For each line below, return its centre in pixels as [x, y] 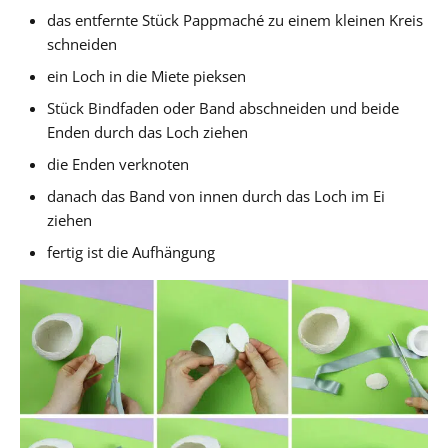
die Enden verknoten [118, 164]
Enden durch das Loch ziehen [148, 132]
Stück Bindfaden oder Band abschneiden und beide [223, 108]
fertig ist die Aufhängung [131, 252]
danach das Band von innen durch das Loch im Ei [216, 196]
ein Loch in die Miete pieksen [147, 76]
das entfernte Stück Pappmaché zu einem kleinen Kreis [235, 20]
